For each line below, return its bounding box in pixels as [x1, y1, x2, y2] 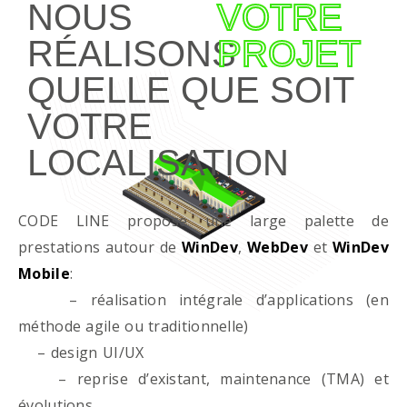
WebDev [247, 237, 308, 257]
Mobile [18, 263, 70, 283]
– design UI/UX [18, 342, 144, 362]
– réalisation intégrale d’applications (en [18, 290, 389, 310]
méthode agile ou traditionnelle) [18, 316, 249, 336]
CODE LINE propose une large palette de [18, 211, 389, 231]
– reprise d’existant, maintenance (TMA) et [18, 369, 389, 389]
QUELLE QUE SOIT [27, 70, 353, 110]
